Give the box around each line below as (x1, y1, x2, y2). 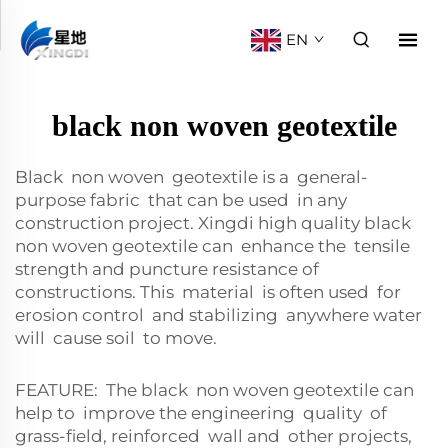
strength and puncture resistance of (15, 259, 323, 279)
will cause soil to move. (15, 328, 217, 348)
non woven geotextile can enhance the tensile (15, 236, 410, 256)
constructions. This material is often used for (15, 282, 401, 302)
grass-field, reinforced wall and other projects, (15, 426, 412, 446)
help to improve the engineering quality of (15, 403, 387, 423)
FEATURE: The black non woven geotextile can (15, 380, 414, 400)
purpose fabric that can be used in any (15, 190, 347, 210)
